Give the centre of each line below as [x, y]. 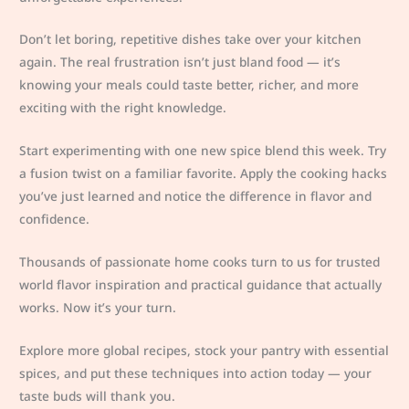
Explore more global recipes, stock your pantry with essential [204, 351]
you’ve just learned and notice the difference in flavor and [196, 196]
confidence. [55, 219]
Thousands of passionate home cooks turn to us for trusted [200, 262]
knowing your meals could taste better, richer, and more [189, 85]
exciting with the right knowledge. [123, 108]
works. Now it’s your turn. [98, 308]
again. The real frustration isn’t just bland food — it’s [180, 62]
